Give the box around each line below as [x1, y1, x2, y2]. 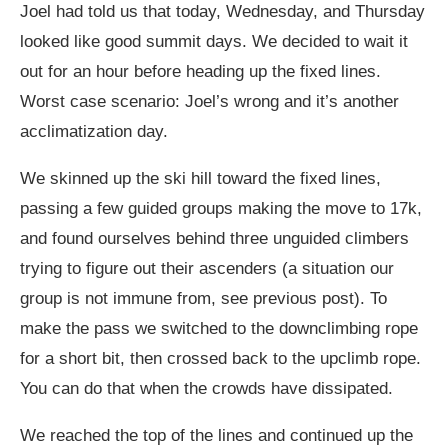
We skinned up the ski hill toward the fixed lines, [20, 168, 381, 188]
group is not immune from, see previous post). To [20, 288, 387, 308]
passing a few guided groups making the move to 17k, [20, 198, 422, 218]
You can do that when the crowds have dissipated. [20, 378, 393, 398]
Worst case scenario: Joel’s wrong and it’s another [20, 91, 399, 111]
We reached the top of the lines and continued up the [20, 425, 413, 445]
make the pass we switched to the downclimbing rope [20, 318, 418, 338]
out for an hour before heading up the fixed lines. [20, 61, 381, 81]
